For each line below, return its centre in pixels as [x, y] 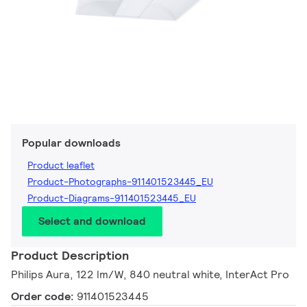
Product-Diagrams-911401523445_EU [112, 198]
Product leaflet [61, 165]
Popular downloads [71, 143]
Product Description [70, 256]
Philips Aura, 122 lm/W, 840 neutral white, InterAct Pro [150, 275]
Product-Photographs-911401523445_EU [120, 182]
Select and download [92, 221]
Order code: [44, 297]
